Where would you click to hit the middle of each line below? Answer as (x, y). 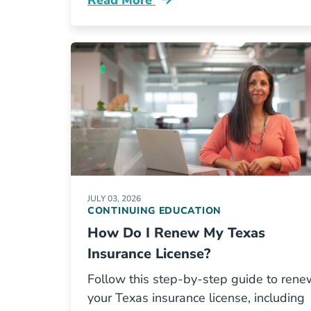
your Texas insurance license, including (196, 298)
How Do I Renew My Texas (176, 233)
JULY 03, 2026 (114, 199)
